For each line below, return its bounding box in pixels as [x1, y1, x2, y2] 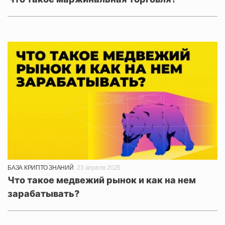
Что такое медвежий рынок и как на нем [8, 174, 196, 185]
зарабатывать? [8, 188, 79, 199]
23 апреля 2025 [77, 164, 121, 171]
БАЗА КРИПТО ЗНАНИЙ [8, 164, 74, 171]
